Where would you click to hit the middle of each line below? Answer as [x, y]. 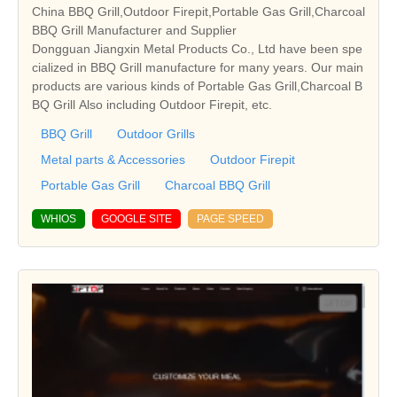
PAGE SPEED [230, 219]
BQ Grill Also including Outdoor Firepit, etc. [152, 105]
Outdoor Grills [156, 134]
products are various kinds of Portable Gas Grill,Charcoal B [197, 86]
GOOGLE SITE [136, 219]
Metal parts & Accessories [113, 160]
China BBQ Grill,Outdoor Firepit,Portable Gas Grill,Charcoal [198, 12]
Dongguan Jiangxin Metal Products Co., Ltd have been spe [197, 49]
